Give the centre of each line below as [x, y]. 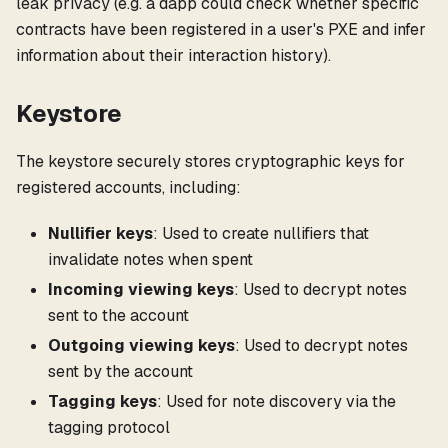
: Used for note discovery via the [276, 401]
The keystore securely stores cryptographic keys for [210, 161]
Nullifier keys [100, 233]
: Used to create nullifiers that [261, 233]
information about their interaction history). [173, 55]
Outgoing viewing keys [141, 345]
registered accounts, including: [128, 187]
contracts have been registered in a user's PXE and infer [221, 29]
